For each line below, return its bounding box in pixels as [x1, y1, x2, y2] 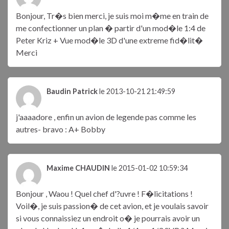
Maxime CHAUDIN [47, 164, 110, 173]
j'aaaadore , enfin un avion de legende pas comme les [16, 112, 196, 122]
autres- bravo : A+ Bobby [16, 124, 105, 134]
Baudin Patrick [47, 87, 98, 96]
